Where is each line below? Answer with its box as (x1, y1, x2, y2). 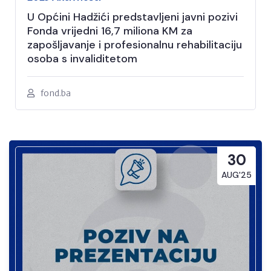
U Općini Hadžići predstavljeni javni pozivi (27, 9, 238, 24)
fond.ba (41, 87, 71, 99)
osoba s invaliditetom (27, 51, 137, 66)
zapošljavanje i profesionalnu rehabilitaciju (27, 37, 242, 52)
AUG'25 (221, 169, 252, 180)
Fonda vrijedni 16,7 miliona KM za (27, 23, 192, 38)
